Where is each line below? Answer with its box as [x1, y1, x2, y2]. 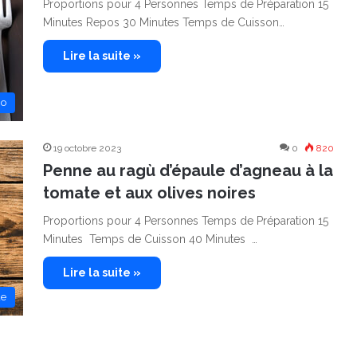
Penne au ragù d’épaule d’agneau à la [43, 161, 333, 180]
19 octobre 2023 [53, 143, 121, 154]
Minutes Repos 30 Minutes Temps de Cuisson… [43, 16, 284, 29]
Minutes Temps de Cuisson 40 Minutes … [43, 233, 257, 245]
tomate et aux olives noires [43, 183, 256, 202]
